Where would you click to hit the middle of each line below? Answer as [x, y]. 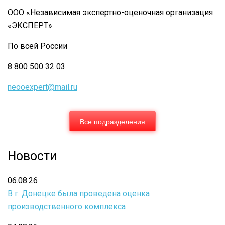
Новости [32, 156]
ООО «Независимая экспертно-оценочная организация [110, 12]
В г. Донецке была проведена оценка [79, 194]
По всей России [37, 46]
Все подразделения [113, 121]
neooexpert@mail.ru [42, 87]
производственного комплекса [67, 207]
